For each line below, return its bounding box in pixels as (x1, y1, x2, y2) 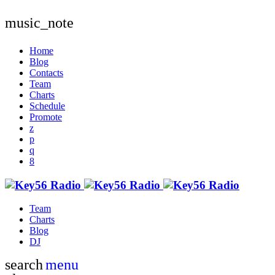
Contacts (29, 67, 63, 78)
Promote (29, 111, 62, 122)
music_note (5, 14, 74, 31)
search (5, 257, 43, 273)
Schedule (29, 100, 65, 111)
